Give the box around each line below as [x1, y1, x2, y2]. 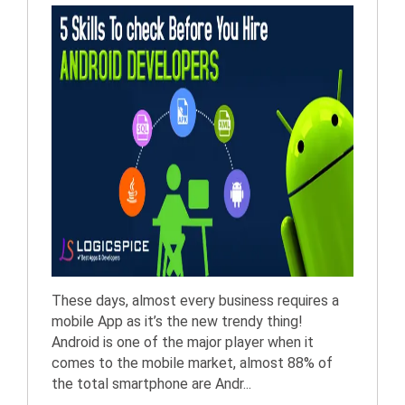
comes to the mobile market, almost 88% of [52, 354, 333, 372]
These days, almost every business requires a [52, 292, 339, 309]
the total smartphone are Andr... [52, 375, 251, 392]
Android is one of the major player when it [52, 334, 314, 351]
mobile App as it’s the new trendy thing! [52, 313, 303, 330]
